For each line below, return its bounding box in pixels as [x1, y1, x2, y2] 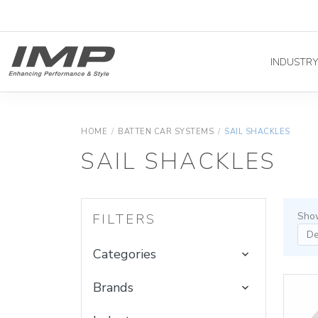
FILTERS [92, 210, 157, 229]
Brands [93, 278, 133, 296]
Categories [93, 245, 156, 263]
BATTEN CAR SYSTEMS [118, 126, 214, 138]
